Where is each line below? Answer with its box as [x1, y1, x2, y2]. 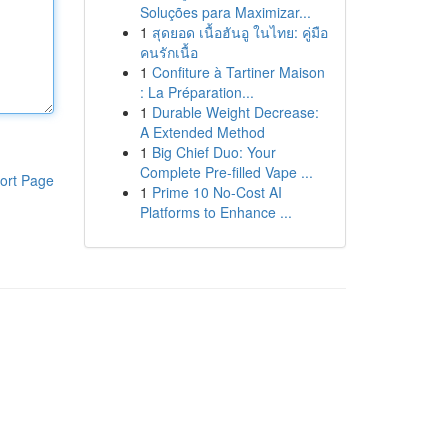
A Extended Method [139, 122, 265, 142]
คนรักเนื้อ [139, 42, 198, 62]
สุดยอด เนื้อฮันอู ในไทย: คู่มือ [151, 22, 328, 42]
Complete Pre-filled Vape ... [139, 162, 313, 182]
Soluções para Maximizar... [139, 2, 311, 22]
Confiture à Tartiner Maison [151, 62, 325, 82]
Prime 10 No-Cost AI [151, 182, 282, 202]
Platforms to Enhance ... [139, 202, 292, 222]
